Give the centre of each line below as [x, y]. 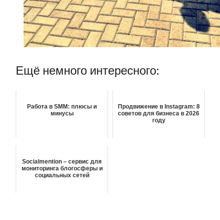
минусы [62, 114]
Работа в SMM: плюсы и [62, 107]
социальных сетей [62, 176]
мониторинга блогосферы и [62, 169]
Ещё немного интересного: [87, 71]
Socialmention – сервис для [62, 162]
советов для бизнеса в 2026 [159, 114]
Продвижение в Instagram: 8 [159, 107]
